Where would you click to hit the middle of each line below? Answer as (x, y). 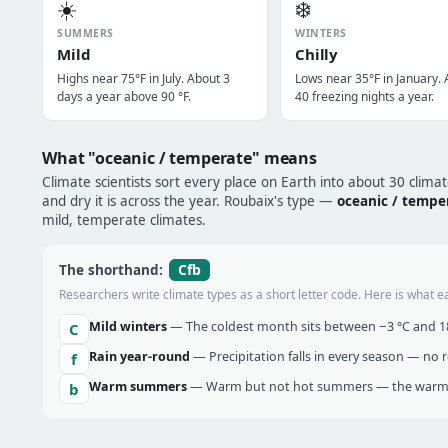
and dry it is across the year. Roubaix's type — (189, 201)
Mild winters (128, 326)
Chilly (317, 54)
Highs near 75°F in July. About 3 (143, 78)
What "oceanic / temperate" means (179, 158)
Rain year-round (139, 356)
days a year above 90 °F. (124, 96)
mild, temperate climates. (124, 220)
